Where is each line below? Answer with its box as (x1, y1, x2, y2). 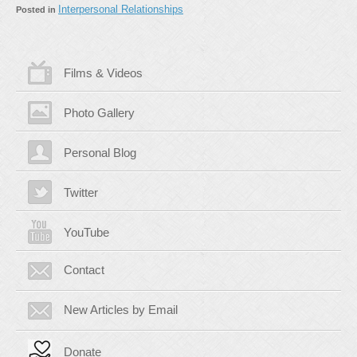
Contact (64, 263, 104, 277)
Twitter (64, 186, 98, 199)
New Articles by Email (64, 303, 178, 316)
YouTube (64, 226, 109, 239)
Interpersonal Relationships (58, 3, 183, 15)
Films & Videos (64, 66, 143, 80)
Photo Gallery (64, 106, 135, 120)
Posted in (16, 5, 58, 14)
